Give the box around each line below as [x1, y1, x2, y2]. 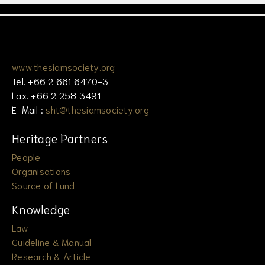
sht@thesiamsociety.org [46, 102, 149, 115]
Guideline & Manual [12, 235, 92, 248]
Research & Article [12, 249, 91, 262]
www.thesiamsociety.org [12, 60, 115, 73]
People [12, 150, 41, 163]
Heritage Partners [12, 130, 108, 146]
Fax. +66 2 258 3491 [12, 88, 101, 101]
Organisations [12, 164, 71, 177]
